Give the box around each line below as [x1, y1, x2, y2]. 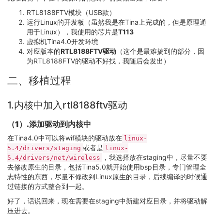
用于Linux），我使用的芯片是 [27, 28, 118, 36]
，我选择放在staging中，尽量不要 [102, 153, 207, 161]
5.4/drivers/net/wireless [7, 154, 100, 161]
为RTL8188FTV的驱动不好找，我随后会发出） [27, 57, 170, 65]
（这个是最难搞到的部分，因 [116, 47, 204, 55]
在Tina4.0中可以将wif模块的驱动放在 [7, 134, 122, 142]
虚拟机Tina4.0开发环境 [27, 37, 98, 46]
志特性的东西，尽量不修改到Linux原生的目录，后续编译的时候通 [7, 172, 207, 181]
